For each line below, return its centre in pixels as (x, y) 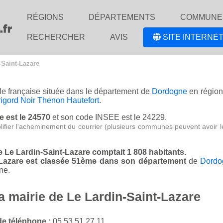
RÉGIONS (45, 17)
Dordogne (170, 92)
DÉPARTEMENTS (122, 17)
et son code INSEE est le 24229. (109, 117)
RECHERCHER (56, 37)
